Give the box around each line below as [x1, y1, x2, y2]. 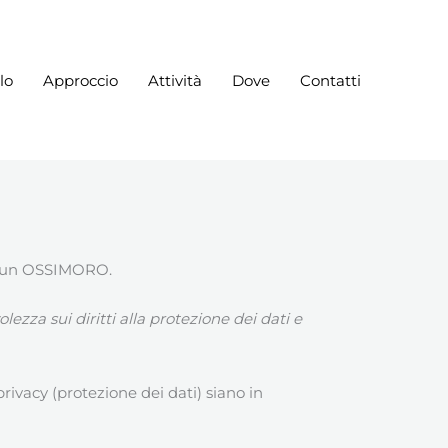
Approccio [43, 70, 118, 90]
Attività [148, 70, 202, 90]
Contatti [300, 70, 361, 90]
